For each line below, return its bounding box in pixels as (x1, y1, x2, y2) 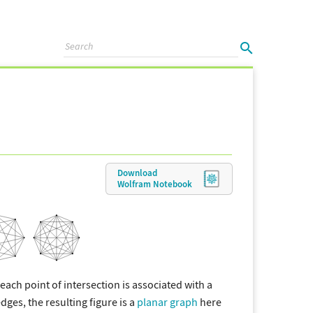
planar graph (137, 295, 198, 310)
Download (117, 166, 157, 179)
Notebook (153, 177, 192, 190)
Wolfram (117, 177, 153, 190)
